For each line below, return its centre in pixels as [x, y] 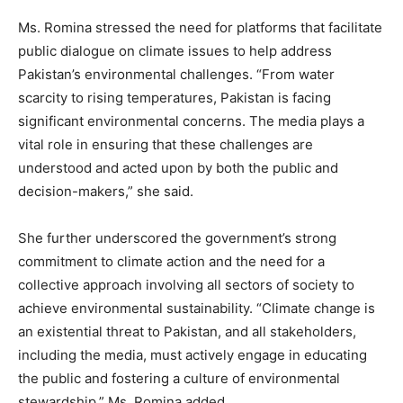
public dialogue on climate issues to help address [175, 51]
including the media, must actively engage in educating [193, 355]
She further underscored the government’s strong [177, 238]
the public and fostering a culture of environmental [179, 378]
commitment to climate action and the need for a [171, 261]
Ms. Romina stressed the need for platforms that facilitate [200, 27]
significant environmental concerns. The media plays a [191, 121]
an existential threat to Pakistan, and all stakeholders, [187, 331]
